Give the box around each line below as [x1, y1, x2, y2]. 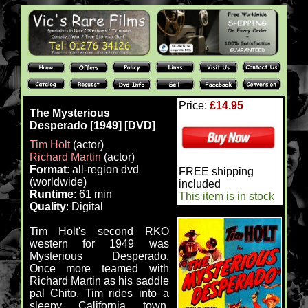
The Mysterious [29, 107, 110, 119]
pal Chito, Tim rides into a [29, 287, 169, 300]
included [179, 178, 221, 190]
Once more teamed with [29, 263, 169, 275]
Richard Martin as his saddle [29, 275, 169, 287]
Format [29, 164, 67, 176]
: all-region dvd [66, 164, 139, 176]
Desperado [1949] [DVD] [29, 119, 155, 131]
